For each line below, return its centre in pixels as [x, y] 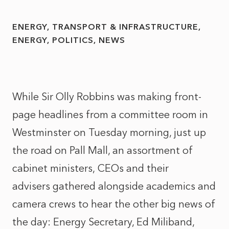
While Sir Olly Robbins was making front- [107, 97]
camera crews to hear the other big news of [114, 204]
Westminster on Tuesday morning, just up [109, 132]
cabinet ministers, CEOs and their [90, 168]
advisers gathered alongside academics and [114, 186]
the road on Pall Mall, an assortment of [102, 150]
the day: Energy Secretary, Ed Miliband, [103, 222]
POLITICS [73, 40]
